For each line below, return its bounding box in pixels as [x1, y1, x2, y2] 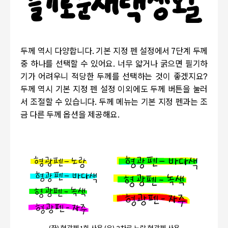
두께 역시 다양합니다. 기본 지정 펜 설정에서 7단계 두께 [20, 47, 208, 57]
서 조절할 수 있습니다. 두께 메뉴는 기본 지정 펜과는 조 [20, 98, 208, 108]
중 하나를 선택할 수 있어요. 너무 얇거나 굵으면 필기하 [20, 60, 208, 70]
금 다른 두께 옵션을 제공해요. [20, 110, 120, 121]
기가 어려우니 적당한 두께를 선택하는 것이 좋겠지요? [20, 72, 208, 82]
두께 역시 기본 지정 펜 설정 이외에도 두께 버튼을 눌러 [20, 85, 208, 95]
